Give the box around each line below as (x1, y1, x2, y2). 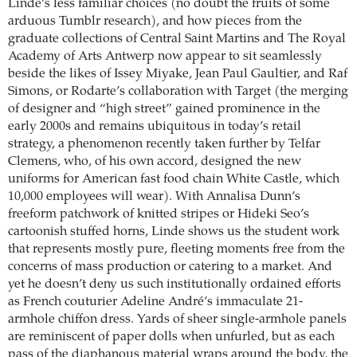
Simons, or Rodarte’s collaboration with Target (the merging (8, 84, 348, 98)
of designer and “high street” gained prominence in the (8, 102, 320, 116)
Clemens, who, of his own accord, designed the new (8, 155, 301, 168)
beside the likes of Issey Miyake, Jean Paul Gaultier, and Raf (8, 67, 347, 80)
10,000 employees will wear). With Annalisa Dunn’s (8, 190, 300, 203)
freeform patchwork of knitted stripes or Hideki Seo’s (8, 207, 309, 221)
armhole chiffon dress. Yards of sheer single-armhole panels (8, 312, 347, 326)
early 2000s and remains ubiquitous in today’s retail (8, 120, 301, 133)
